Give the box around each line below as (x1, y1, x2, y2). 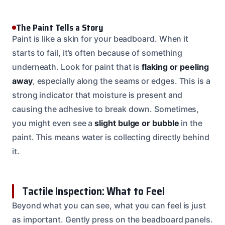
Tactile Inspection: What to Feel (22, 182, 165, 199)
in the (179, 118, 203, 128)
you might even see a (12, 118, 95, 128)
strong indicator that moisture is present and (12, 89, 183, 100)
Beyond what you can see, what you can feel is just (12, 200, 206, 210)
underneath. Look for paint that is (12, 61, 142, 72)
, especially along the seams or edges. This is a (32, 75, 210, 86)
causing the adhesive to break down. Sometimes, (12, 103, 199, 114)
